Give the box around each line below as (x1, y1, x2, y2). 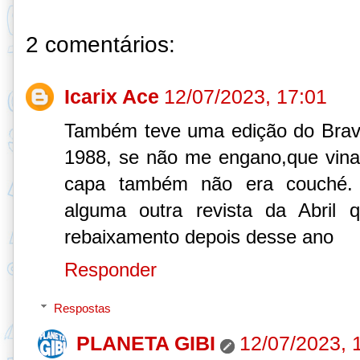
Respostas (53, 301, 111, 315)
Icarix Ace (64, 84, 159, 108)
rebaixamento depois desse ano (64, 225, 333, 247)
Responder (64, 258, 157, 280)
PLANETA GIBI (76, 331, 215, 354)
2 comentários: (26, 31, 175, 57)
